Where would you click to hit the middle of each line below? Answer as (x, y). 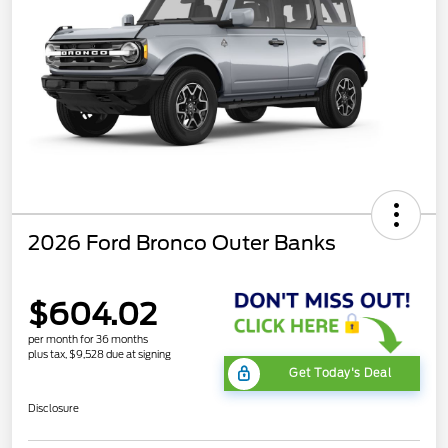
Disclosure (53, 408)
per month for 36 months (88, 339)
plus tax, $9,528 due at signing (99, 354)
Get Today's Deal (340, 373)
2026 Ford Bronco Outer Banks (182, 242)
